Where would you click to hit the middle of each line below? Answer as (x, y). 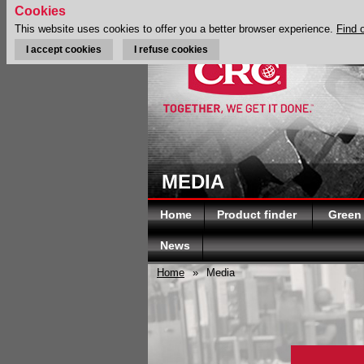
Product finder (258, 214)
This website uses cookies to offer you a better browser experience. (175, 29)
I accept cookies (64, 50)
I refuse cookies (171, 50)
